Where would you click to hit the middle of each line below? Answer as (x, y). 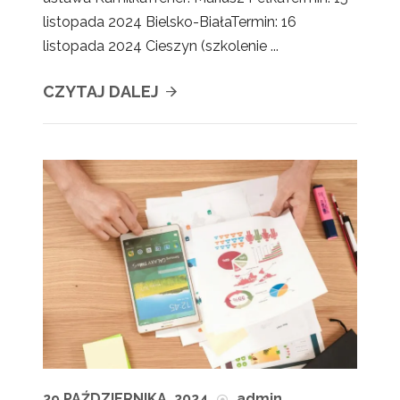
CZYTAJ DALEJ (103, 91)
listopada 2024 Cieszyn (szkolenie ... (161, 46)
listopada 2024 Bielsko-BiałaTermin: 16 (170, 21)
